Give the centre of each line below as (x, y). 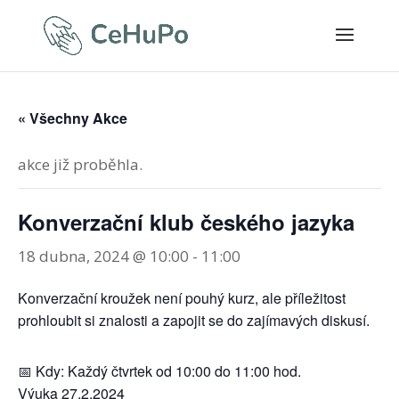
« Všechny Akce (73, 118)
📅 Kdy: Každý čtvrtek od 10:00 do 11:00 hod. (159, 371)
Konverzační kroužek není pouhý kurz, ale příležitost (182, 298)
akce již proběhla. (80, 164)
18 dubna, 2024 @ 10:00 (103, 256)
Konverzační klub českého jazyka (186, 222)
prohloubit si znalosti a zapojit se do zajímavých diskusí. (194, 320)
